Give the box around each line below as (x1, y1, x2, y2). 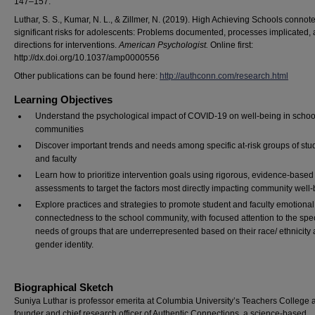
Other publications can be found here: (14, 71, 160, 81)
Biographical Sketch (14, 281, 113, 293)
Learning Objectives (14, 94, 112, 105)
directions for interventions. (14, 40, 119, 50)
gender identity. (35, 240, 94, 250)
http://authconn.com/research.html (160, 71, 288, 81)
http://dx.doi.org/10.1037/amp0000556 (14, 53, 160, 63)
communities (35, 124, 84, 134)
